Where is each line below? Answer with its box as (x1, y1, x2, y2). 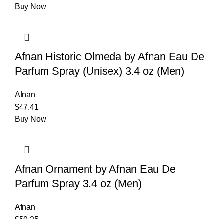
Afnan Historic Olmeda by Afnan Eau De (15, 50, 204, 63)
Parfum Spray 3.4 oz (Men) (15, 177, 142, 190)
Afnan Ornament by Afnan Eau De (15, 162, 175, 175)
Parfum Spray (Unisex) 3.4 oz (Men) (15, 65, 184, 77)
